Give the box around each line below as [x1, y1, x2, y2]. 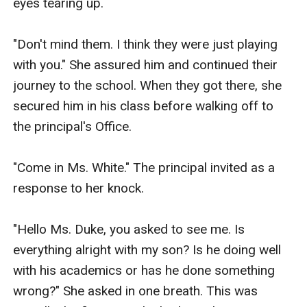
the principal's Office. [13, 118, 132, 134]
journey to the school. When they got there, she [13, 77, 282, 93]
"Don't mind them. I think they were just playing [13, 36, 278, 52]
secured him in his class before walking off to [13, 97, 274, 114]
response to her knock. [13, 180, 148, 196]
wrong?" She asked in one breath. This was [13, 282, 258, 299]
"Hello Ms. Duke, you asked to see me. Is [13, 221, 245, 237]
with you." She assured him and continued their [13, 56, 278, 73]
